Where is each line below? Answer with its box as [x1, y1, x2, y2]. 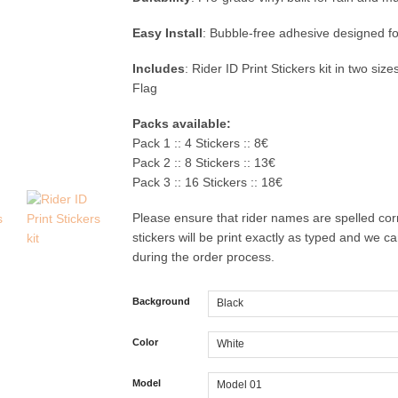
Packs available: [132, 116, 231, 131]
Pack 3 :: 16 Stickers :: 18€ [132, 175, 283, 189]
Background [132, 295, 190, 306]
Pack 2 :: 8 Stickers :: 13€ [132, 155, 275, 170]
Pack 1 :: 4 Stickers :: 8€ [132, 136, 268, 150]
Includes [132, 62, 185, 76]
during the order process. [132, 250, 275, 264]
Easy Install [132, 27, 203, 41]
